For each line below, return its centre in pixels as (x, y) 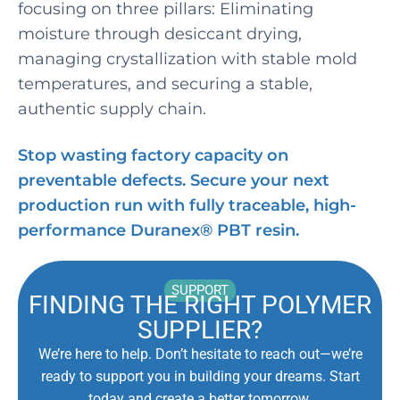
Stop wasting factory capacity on (153, 155)
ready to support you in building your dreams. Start (200, 376)
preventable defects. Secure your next (174, 180)
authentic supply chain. (112, 109)
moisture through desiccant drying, (160, 34)
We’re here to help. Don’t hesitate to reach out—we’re (200, 354)
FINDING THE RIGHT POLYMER (200, 305)
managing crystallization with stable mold (187, 59)
